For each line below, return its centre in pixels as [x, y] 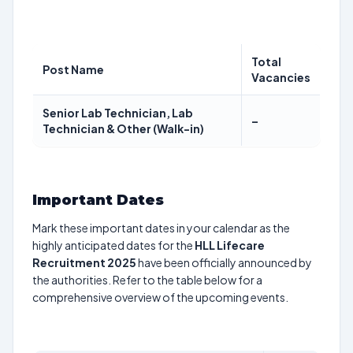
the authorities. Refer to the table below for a [147, 280]
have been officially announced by [224, 262]
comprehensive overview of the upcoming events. [160, 297]
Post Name [73, 69]
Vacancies [281, 77]
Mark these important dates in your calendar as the [161, 228]
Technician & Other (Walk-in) [123, 128]
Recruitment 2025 [84, 262]
